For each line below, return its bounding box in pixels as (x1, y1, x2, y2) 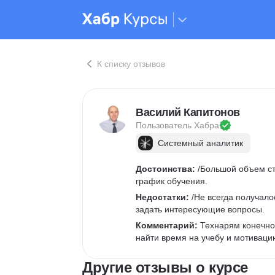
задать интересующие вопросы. (136, 204, 265, 214)
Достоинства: (136, 164, 195, 174)
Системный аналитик (158, 138, 243, 148)
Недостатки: (136, 192, 189, 202)
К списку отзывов (97, 59, 165, 69)
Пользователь (136, 120, 194, 130)
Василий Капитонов (136, 106, 240, 118)
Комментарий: (136, 220, 198, 230)
